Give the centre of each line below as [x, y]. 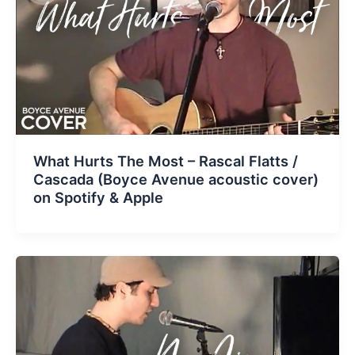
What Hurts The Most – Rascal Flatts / [165, 161]
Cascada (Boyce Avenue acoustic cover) [176, 179]
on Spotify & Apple [98, 198]
